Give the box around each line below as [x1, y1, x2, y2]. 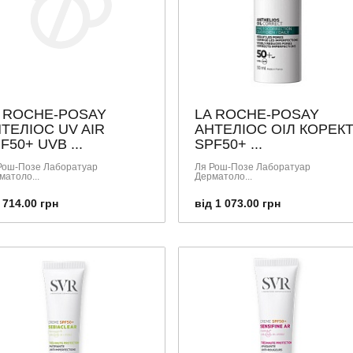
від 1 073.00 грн [194, 197, 281, 210]
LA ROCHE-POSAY [194, 106, 319, 122]
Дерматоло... [194, 171, 252, 182]
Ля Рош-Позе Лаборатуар [194, 162, 310, 173]
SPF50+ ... [194, 136, 262, 152]
